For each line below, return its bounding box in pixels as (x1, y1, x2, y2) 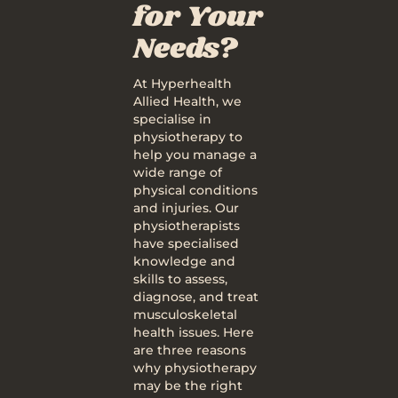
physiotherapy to (133, 129, 243, 145)
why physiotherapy (133, 360, 257, 376)
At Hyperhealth (133, 76, 232, 92)
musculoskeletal (133, 306, 237, 322)
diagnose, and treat (133, 289, 259, 305)
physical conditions (133, 182, 258, 198)
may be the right (133, 378, 243, 394)
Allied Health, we (133, 93, 242, 109)
